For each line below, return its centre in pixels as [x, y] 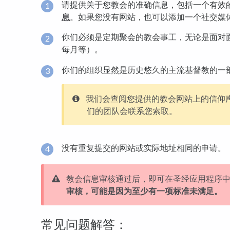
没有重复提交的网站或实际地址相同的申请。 [144, 147]
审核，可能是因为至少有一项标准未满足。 [144, 191]
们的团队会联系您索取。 [132, 110]
